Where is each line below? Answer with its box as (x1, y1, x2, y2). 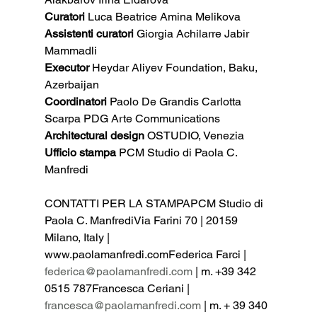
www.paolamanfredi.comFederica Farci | (44, 247, 249, 261)
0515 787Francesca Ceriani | (44, 281, 192, 295)
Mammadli (44, 43, 97, 57)
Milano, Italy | (44, 230, 113, 244)
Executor (44, 60, 92, 74)
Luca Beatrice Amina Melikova (87, 9, 241, 23)
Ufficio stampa (44, 145, 119, 159)
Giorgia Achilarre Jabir (136, 26, 252, 40)
